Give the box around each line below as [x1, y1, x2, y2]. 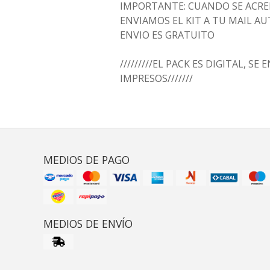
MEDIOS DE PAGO [43, 152, 130, 168]
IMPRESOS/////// [120, 72, 193, 86]
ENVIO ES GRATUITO [120, 28, 215, 42]
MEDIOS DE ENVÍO [43, 216, 133, 231]
